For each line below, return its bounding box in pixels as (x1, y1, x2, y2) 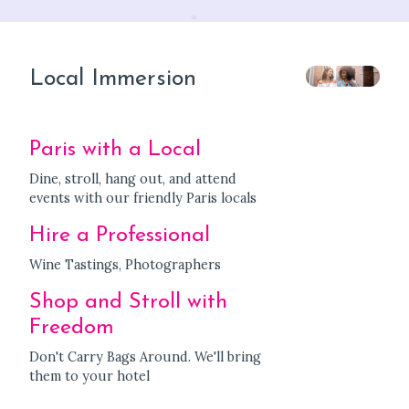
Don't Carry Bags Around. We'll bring (29, 348, 261, 365)
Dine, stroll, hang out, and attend (29, 170, 236, 187)
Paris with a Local (29, 138, 201, 161)
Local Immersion (29, 67, 196, 90)
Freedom (29, 316, 114, 339)
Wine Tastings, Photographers (29, 256, 221, 273)
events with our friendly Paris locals (29, 189, 257, 206)
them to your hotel (29, 367, 150, 384)
